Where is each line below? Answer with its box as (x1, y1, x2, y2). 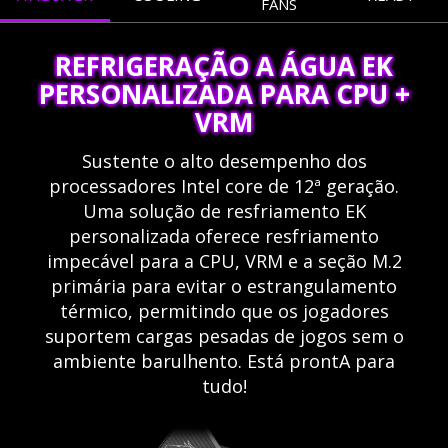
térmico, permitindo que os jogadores (59, 298, 389, 323)
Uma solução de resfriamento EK (82, 198, 366, 223)
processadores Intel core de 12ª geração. (49, 173, 399, 198)
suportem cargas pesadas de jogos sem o (44, 323, 404, 348)
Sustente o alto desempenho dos (81, 148, 367, 173)
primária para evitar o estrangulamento (51, 273, 397, 298)
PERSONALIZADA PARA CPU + (38, 75, 410, 112)
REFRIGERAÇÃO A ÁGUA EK (55, 47, 393, 84)
